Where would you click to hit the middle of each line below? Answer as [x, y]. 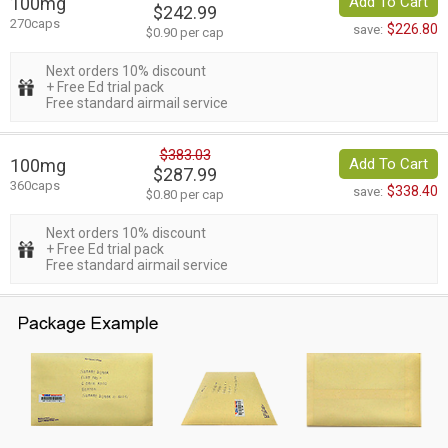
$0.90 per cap [185, 33]
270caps [35, 24]
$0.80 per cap [185, 195]
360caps [35, 186]
